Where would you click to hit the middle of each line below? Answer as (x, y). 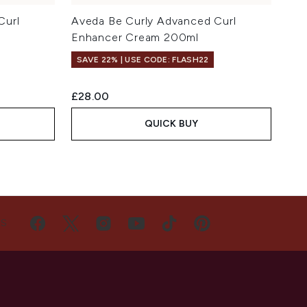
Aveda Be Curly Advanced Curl (154, 21)
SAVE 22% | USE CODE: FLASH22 (143, 59)
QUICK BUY (171, 123)
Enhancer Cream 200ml (135, 37)
